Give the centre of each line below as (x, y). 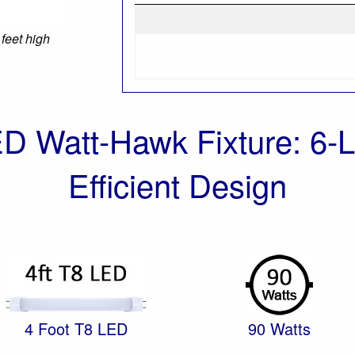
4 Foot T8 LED (76, 328)
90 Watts (279, 328)
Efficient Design (177, 184)
